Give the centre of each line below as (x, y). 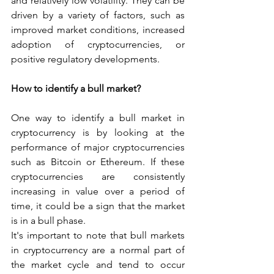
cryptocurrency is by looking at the (98, 132)
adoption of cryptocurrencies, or (98, 44)
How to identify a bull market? (76, 88)
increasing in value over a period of (98, 191)
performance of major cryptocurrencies (98, 147)
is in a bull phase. (48, 220)
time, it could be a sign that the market (98, 206)
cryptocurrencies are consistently (98, 176)
